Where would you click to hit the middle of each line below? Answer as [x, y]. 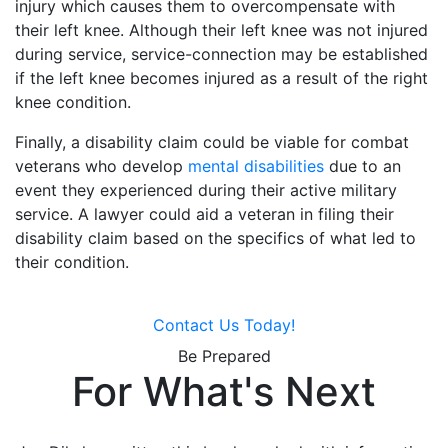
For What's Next [224, 391]
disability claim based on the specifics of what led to [215, 237]
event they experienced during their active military [206, 189]
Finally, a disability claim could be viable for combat [212, 141]
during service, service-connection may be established [221, 53]
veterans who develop [101, 165]
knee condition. [73, 101]
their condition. [72, 261]
